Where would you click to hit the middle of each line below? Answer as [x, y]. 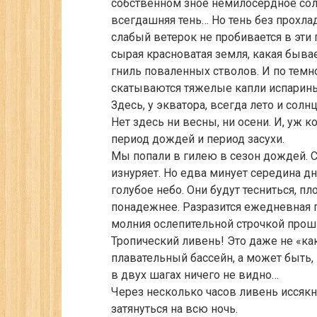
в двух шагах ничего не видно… [195, 275]
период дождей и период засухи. [198, 139]
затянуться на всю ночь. [174, 309]
